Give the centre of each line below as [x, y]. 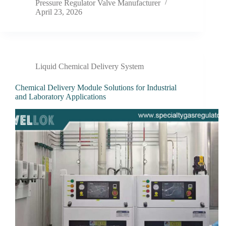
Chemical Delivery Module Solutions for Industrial [96, 87]
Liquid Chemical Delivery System [90, 66]
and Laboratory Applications [61, 96]
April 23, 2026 [59, 12]
